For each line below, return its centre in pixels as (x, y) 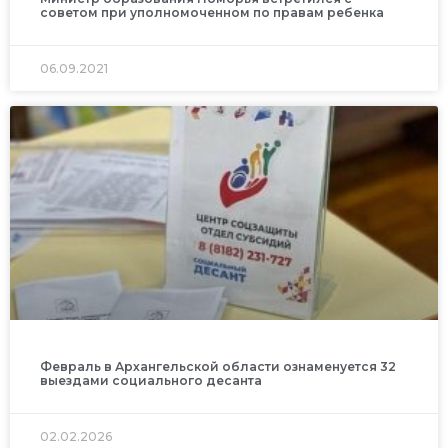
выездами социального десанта (151, 380)
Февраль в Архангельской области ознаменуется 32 (218, 366)
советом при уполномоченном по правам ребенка (212, 12)
